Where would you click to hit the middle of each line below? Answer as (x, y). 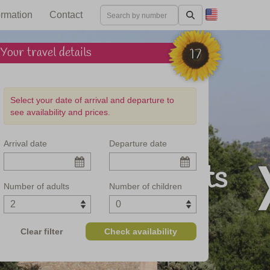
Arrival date (25, 143)
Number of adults (36, 186)
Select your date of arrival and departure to (92, 100)
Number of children (146, 186)
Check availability (141, 231)
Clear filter (41, 231)
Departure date (138, 143)
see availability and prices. (60, 112)
